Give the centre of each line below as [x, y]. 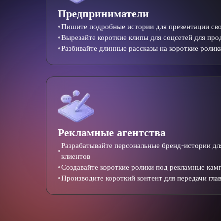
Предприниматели [103, 14]
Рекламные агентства [111, 132]
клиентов [75, 156]
